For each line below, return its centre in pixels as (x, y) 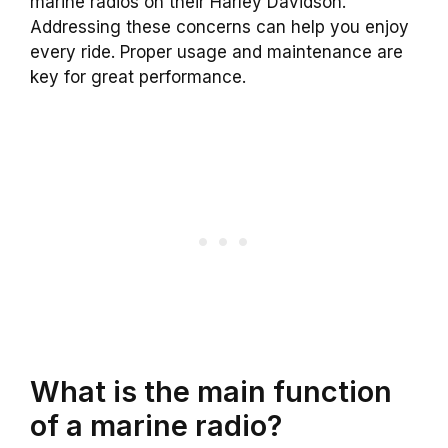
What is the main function (211, 392)
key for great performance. (138, 76)
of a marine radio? (156, 426)
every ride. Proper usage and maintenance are (216, 51)
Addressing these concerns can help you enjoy (219, 26)
